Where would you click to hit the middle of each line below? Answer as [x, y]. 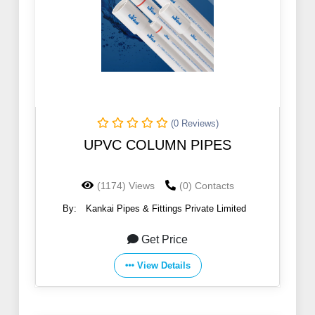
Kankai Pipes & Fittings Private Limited [166, 209]
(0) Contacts [206, 186]
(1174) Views [126, 186]
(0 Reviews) [194, 124]
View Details [163, 266]
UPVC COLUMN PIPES [157, 145]
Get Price [165, 240]
